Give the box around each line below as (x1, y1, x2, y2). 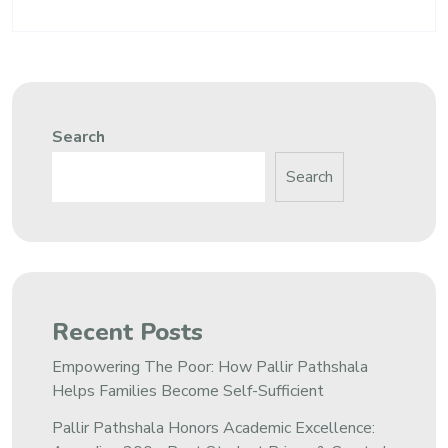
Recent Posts (52, 316, 203, 348)
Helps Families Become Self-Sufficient (52, 380, 324, 402)
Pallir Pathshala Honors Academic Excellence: (52, 417, 375, 439)
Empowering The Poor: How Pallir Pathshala (52, 356, 368, 378)
